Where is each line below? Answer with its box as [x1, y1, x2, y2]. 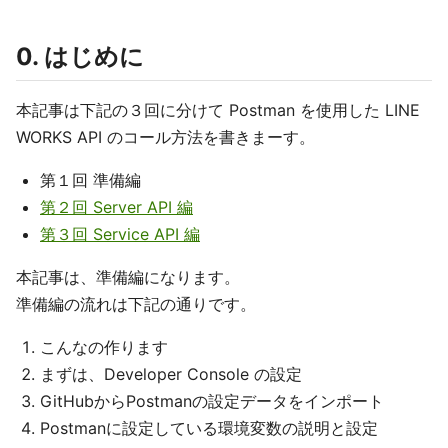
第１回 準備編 [40, 170, 141, 190]
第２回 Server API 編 [40, 197, 193, 217]
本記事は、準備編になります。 [16, 267, 240, 287]
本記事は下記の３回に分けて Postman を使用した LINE [16, 100, 420, 120]
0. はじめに [16, 42, 144, 71]
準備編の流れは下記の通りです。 [16, 294, 256, 314]
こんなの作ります [40, 337, 168, 357]
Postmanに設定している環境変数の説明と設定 [40, 418, 378, 438]
